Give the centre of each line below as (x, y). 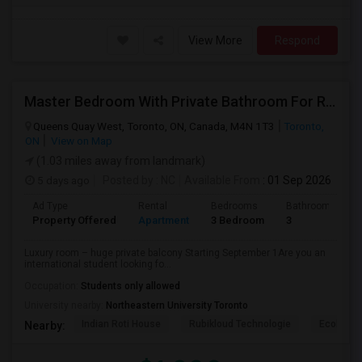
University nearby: (65, 305)
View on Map (80, 141)
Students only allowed (130, 286)
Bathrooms (311, 206)
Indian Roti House (121, 324)
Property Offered (74, 220)
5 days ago (62, 180)
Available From (222, 180)
